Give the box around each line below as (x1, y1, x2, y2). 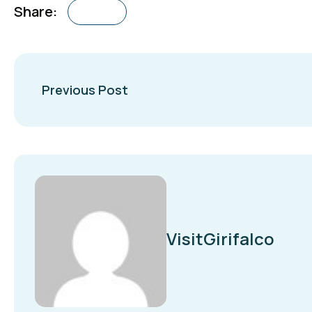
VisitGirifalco (166, 226, 274, 250)
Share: (14, 2, 57, 21)
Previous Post (42, 81, 128, 98)
